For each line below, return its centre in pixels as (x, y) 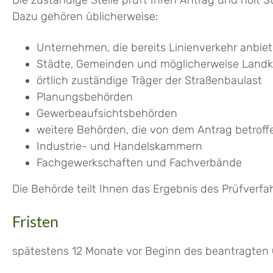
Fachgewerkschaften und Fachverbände (139, 163)
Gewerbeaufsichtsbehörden (107, 114)
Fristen (35, 222)
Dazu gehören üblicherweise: (85, 17)
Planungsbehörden (85, 97)
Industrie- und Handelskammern (119, 147)
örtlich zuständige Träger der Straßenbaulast (149, 81)
